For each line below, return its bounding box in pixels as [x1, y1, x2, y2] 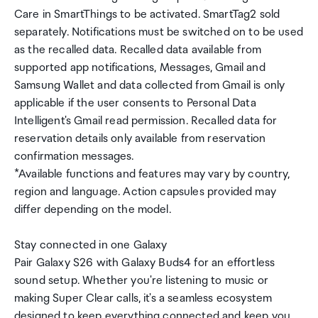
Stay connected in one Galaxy [14, 238, 168, 252]
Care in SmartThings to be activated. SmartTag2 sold [14, 8, 280, 21]
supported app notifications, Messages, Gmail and [14, 61, 265, 75]
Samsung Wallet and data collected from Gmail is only [14, 79, 285, 92]
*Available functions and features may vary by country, [14, 168, 290, 181]
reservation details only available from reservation [14, 132, 266, 146]
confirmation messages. [14, 150, 134, 163]
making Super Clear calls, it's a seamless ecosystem [14, 292, 273, 305]
